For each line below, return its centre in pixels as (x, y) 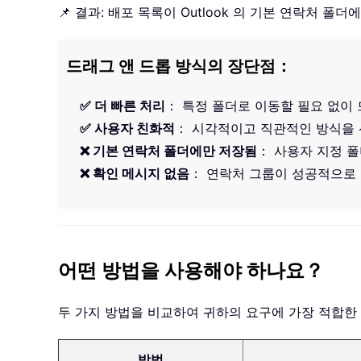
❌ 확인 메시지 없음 (135, 174)
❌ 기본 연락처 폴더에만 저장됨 (168, 151)
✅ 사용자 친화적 (127, 129)
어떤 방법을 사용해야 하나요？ (191, 271)
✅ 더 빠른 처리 (122, 106)
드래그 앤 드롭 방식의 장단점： (179, 67)
